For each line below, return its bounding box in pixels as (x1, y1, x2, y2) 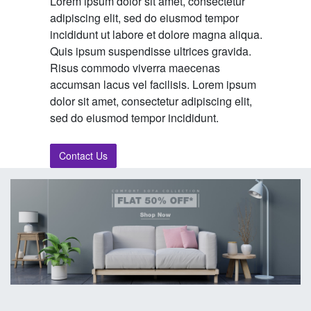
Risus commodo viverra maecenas (49, 59, 220, 76)
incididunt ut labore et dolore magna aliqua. (49, 26, 262, 42)
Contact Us (58, 148, 108, 162)
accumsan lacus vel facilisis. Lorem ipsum (49, 76, 256, 92)
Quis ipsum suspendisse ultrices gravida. (49, 42, 251, 59)
